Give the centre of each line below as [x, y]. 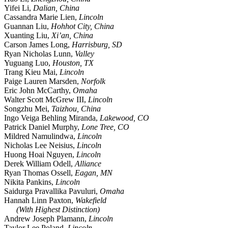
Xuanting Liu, [28, 36]
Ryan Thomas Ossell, [39, 173]
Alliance [88, 164]
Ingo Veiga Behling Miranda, [52, 118]
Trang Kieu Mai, [32, 72]
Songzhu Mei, [28, 109]
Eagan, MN [94, 173]
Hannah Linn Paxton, [40, 201]
